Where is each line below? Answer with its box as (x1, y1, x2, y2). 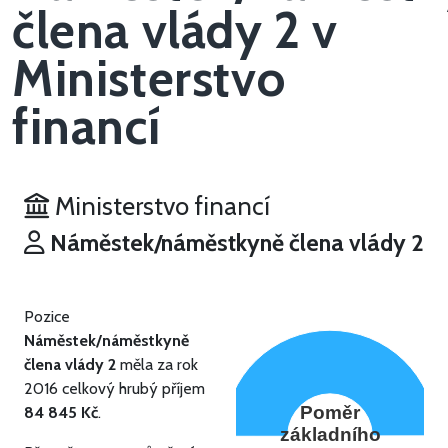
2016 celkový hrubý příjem (24, 379, 205, 399)
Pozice (24, 307, 70, 327)
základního (279, 424, 381, 446)
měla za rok (116, 355, 198, 375)
